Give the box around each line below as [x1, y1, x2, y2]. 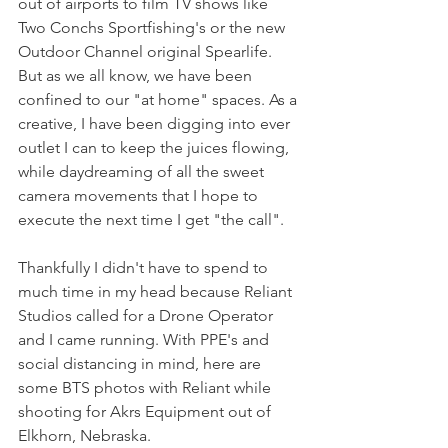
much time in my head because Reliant [18, 282, 296, 301]
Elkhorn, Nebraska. [18, 426, 155, 445]
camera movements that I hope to [18, 186, 262, 205]
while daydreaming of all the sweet [18, 162, 268, 181]
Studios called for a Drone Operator [18, 306, 277, 325]
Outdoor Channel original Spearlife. [18, 42, 276, 61]
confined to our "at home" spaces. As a [18, 90, 301, 109]
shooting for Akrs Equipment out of [18, 402, 275, 421]
